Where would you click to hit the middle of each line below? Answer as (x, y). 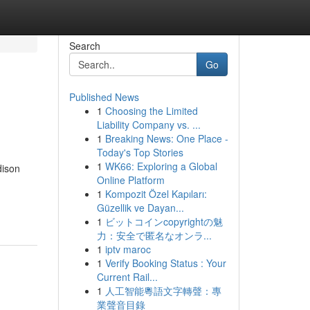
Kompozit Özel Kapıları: (156, 194)
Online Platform (130, 180)
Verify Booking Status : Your (165, 263)
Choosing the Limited (151, 111)
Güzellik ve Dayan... (140, 208)
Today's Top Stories (140, 152)
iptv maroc (128, 249)
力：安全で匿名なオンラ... (154, 235)
